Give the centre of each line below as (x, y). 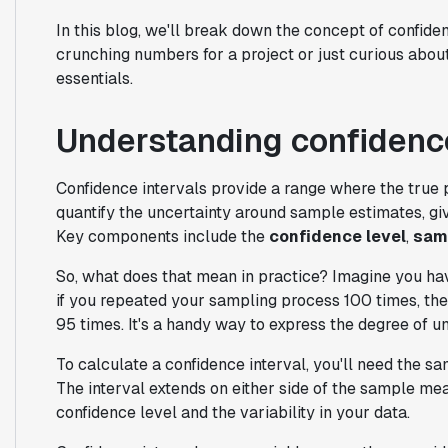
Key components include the (162, 236)
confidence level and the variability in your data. (232, 412)
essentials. (94, 78)
